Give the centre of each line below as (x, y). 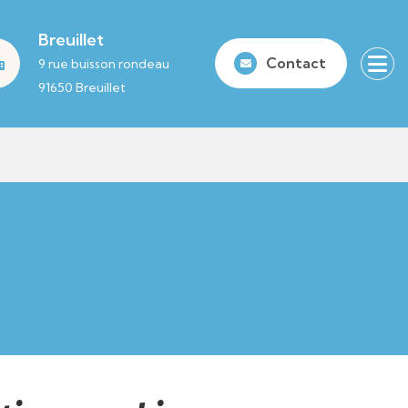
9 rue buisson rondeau (104, 63)
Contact (296, 63)
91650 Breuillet (82, 87)
